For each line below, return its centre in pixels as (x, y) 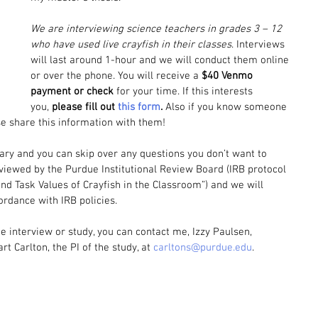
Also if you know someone (227, 107)
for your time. (147, 92)
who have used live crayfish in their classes (131, 45)
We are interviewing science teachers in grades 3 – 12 (158, 29)
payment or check (72, 92)
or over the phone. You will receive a (116, 76)
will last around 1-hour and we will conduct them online (161, 60)
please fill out (85, 107)
